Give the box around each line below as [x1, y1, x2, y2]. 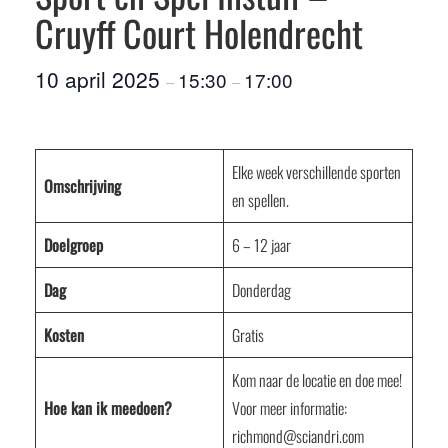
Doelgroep [44, 233, 103, 257]
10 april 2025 [35, 64, 166, 94]
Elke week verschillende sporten [232, 160, 401, 184]
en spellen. [232, 188, 289, 212]
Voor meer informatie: [232, 396, 347, 420]
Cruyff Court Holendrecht [35, 6, 363, 59]
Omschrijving [44, 174, 121, 198]
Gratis [232, 323, 264, 347]
